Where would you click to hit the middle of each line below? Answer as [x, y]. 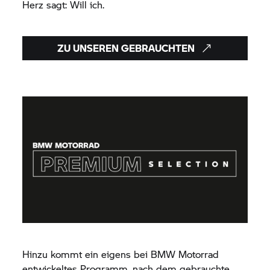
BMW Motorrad [185, 254]
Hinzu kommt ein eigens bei [87, 254]
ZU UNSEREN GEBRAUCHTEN [126, 48]
